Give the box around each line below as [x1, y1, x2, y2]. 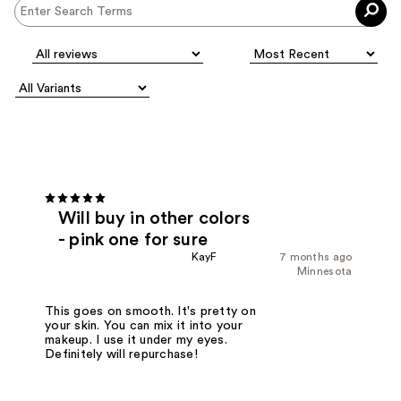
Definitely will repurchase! [45, 347, 198, 361]
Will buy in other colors [58, 209, 250, 227]
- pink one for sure [58, 230, 208, 249]
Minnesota [296, 265, 353, 277]
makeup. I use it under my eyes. [45, 333, 227, 346]
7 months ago [278, 251, 353, 262]
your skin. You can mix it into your [45, 319, 243, 332]
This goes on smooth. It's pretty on [45, 304, 256, 318]
